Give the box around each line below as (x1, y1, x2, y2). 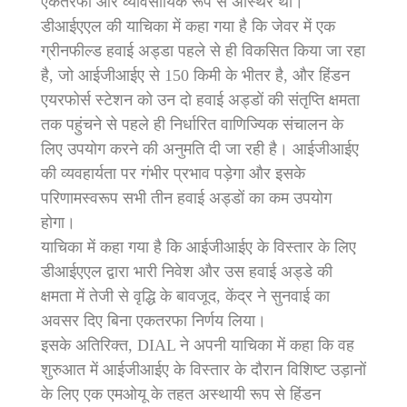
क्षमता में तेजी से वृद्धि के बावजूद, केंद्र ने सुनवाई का (41, 286, 330, 305)
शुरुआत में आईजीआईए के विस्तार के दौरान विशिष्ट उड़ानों (41, 360, 366, 379)
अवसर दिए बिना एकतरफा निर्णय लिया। (41, 311, 266, 330)
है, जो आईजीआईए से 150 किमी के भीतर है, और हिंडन (41, 65, 350, 84)
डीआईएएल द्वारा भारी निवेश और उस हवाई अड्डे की (41, 262, 333, 281)
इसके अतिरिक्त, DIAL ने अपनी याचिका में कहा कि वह (41, 335, 354, 354)
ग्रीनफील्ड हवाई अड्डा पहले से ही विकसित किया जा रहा (41, 41, 365, 60)
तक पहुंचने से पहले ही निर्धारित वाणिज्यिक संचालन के (41, 114, 343, 134)
